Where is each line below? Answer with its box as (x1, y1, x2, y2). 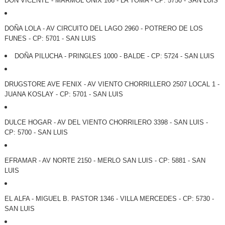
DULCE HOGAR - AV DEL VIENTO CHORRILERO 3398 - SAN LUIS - (4, 119, 208, 127)
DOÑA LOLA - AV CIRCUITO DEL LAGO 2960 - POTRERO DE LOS (4, 25, 203, 33)
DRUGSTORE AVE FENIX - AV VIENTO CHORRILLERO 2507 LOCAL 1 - (4, 80, 219, 88)
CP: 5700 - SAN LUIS (4, 129, 68, 137)
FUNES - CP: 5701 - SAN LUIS (4, 35, 96, 43)
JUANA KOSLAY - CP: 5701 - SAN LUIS (4, 90, 123, 98)
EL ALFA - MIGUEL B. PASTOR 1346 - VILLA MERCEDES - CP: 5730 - (4, 195, 214, 203)
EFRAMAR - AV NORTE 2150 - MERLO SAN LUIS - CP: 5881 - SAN (4, 157, 205, 165)
